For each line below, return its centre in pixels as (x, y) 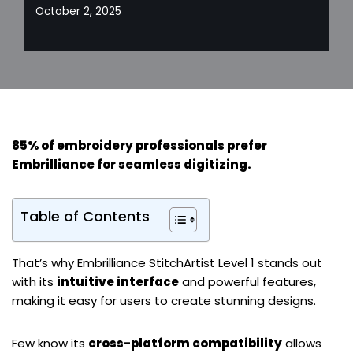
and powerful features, (247, 282)
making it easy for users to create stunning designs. (164, 301)
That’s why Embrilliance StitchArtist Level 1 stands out (167, 263)
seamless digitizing (183, 165)
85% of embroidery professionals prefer (139, 146)
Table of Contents (85, 217)
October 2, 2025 (78, 11)
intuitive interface (118, 282)
